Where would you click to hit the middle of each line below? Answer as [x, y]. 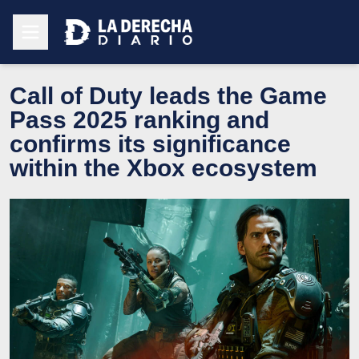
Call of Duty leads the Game [168, 95]
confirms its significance [150, 143]
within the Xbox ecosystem [163, 167]
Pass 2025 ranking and [139, 119]
